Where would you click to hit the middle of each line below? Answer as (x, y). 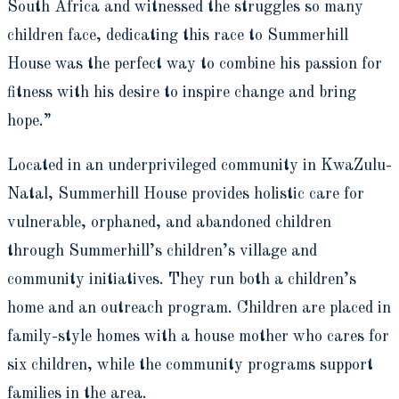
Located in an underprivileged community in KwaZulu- (199, 165)
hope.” (29, 121)
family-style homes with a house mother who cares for (198, 336)
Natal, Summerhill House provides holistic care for (186, 194)
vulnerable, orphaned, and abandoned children (169, 222)
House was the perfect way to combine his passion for (195, 64)
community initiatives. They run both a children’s (182, 279)
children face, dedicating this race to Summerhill (178, 35)
